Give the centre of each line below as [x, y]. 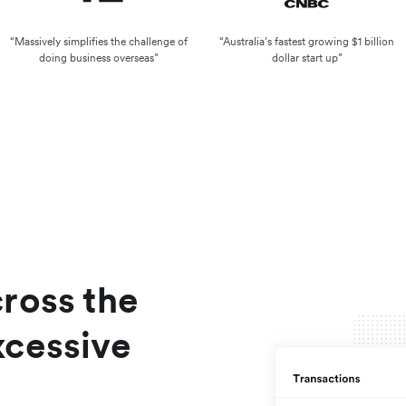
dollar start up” [307, 58]
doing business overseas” [99, 58]
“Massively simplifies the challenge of [99, 41]
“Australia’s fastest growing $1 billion [307, 41]
